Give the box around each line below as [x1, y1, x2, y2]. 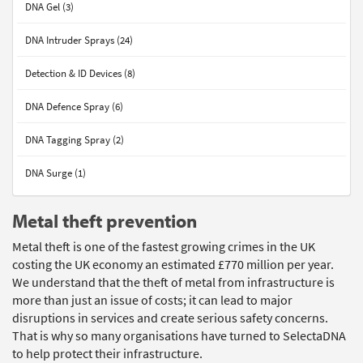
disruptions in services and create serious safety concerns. [12, 310, 331, 327]
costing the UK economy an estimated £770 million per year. [12, 256, 336, 273]
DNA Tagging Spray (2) [25, 133, 124, 147]
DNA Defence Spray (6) [25, 100, 123, 113]
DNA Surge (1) [25, 166, 86, 180]
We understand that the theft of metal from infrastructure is [12, 274, 335, 291]
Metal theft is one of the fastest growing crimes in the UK [12, 238, 315, 255]
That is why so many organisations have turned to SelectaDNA [12, 327, 346, 344]
